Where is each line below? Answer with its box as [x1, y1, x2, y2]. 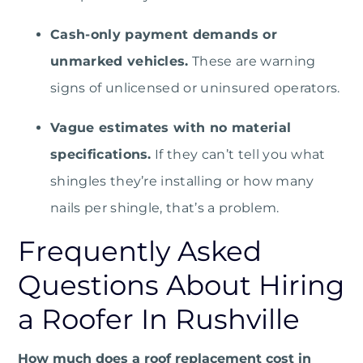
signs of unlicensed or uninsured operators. [50, 80, 340, 96]
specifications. [50, 147, 152, 163]
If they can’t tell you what [151, 147, 326, 163]
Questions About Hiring [18, 268, 344, 303]
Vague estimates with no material [50, 120, 292, 136]
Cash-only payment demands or [50, 27, 277, 43]
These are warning [188, 53, 316, 70]
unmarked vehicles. [50, 53, 189, 70]
